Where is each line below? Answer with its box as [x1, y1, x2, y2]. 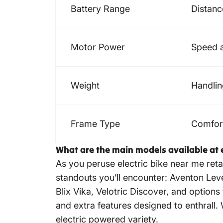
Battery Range [71, 3, 130, 14]
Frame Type [71, 118, 120, 129]
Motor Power [71, 42, 125, 53]
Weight [71, 80, 100, 91]
